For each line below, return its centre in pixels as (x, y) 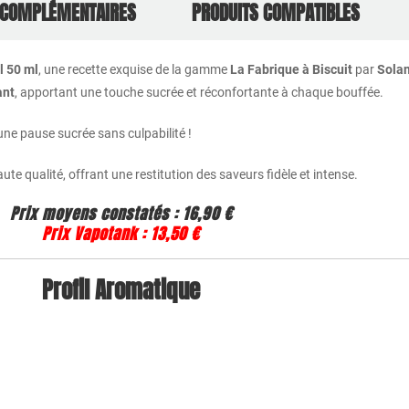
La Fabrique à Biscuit (291, 69)
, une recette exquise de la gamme (134, 69)
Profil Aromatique (121, 290)
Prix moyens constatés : (94, 214)
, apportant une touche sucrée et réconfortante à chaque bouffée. (199, 92)
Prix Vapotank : (94, 234)
